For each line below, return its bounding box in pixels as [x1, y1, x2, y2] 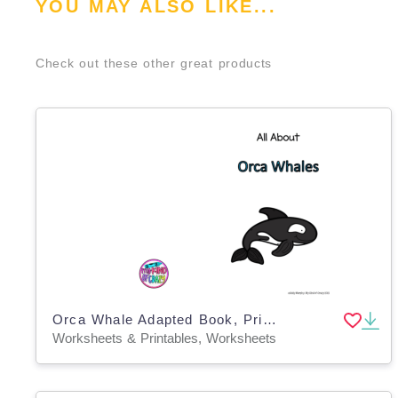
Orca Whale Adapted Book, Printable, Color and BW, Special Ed [262, 311, 276, 327]
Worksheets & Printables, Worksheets [52, 330, 276, 346]
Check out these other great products [36, 56, 273, 70]
